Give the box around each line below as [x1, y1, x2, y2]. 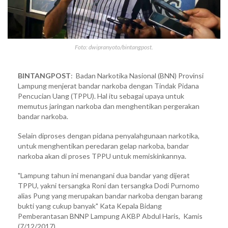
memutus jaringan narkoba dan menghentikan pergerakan [18, 101, 199, 110]
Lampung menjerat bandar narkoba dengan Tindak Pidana [18, 81, 199, 90]
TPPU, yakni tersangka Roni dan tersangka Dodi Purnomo [18, 181, 199, 190]
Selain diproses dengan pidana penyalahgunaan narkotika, [18, 131, 199, 140]
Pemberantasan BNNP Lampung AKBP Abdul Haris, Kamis [18, 211, 203, 220]
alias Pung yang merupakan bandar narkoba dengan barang [18, 191, 203, 200]
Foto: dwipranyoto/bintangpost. [75, 43, 153, 51]
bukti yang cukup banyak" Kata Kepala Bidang [18, 201, 162, 210]
